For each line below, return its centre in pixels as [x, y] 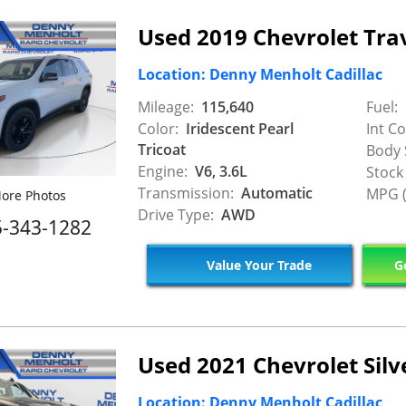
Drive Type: [176, 215]
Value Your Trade [257, 265]
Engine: [163, 172]
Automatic [275, 193]
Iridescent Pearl [238, 129]
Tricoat [162, 150]
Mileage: [166, 107]
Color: [158, 129]
